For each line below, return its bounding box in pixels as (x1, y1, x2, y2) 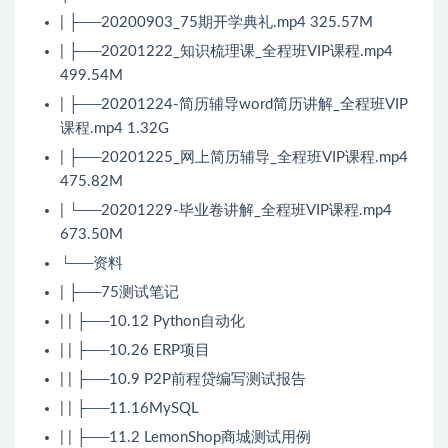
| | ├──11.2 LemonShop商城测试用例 (60, 430, 311, 446)
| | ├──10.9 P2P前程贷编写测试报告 (60, 372, 306, 388)
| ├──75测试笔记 (60, 285, 179, 301)
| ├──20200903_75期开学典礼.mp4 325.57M (60, 15, 373, 31)
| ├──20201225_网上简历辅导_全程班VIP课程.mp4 (60, 150, 408, 166)
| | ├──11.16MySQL (60, 401, 199, 417)
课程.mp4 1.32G (60, 121, 169, 137)
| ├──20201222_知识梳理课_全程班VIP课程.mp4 (60, 44, 393, 60)
